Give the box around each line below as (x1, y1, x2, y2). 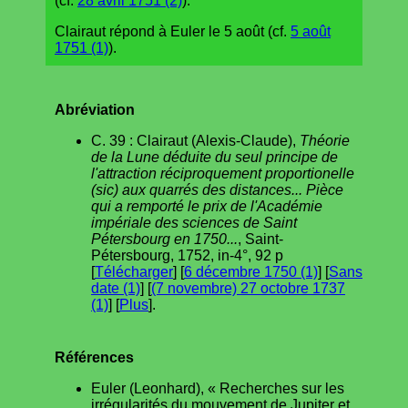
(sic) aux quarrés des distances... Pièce (91, 181, 343, 198)
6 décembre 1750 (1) (184, 263, 318, 280)
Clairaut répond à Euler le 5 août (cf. (55, 23, 291, 39)
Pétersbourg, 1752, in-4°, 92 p (91, 247, 283, 263)
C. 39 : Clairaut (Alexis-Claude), (91, 132, 300, 148)
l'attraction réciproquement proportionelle (91, 165, 354, 181)
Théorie (300, 132, 350, 148)
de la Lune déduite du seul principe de (91, 148, 338, 165)
